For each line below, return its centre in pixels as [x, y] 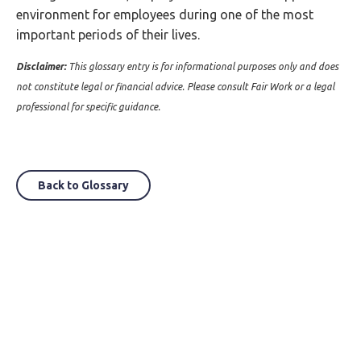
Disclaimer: [42, 66]
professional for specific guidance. [88, 107]
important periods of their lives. [108, 35]
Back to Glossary [83, 185]
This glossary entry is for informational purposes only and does [203, 66]
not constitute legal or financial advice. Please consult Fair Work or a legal [175, 87]
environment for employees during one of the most [165, 15]
